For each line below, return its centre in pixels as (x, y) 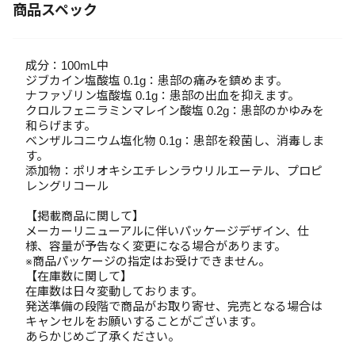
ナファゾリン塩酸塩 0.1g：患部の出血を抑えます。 (162, 95)
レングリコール (67, 186)
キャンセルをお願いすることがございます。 (144, 321)
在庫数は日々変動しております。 (114, 291)
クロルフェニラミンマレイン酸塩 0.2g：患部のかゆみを (175, 111)
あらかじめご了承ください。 (103, 336)
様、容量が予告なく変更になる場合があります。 (156, 246)
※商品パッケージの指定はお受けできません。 (148, 261)
